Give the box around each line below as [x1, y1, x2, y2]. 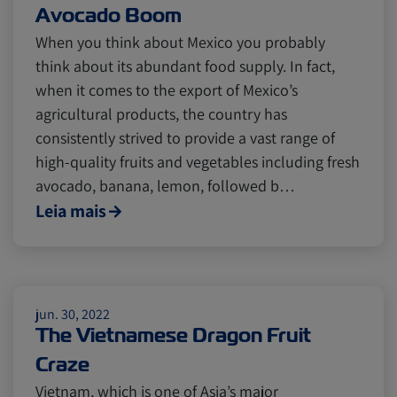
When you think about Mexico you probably [35, 32, 325, 52]
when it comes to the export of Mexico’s [35, 80, 298, 100]
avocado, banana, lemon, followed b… [35, 175, 295, 196]
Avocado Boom [35, 3, 182, 28]
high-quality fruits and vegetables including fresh [35, 152, 360, 172]
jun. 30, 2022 [35, 305, 110, 323]
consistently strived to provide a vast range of [35, 128, 335, 148]
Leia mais [35, 199, 106, 222]
